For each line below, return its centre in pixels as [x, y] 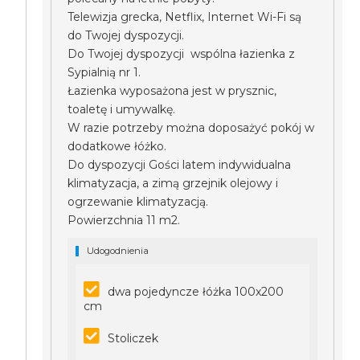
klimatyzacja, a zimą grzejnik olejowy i [173, 183]
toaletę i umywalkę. [122, 109]
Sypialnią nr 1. [104, 72]
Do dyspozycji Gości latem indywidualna [180, 165]
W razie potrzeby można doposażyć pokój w [191, 128]
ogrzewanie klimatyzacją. [138, 202]
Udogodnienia [118, 251]
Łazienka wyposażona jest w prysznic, [172, 91]
